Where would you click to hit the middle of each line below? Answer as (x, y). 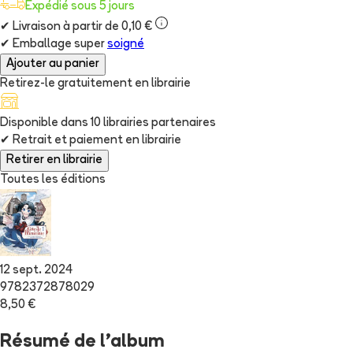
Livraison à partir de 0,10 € (81, 28)
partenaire (180, 124)
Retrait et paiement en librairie (96, 141)
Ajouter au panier (53, 65)
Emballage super (58, 45)
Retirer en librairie (54, 161)
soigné (126, 45)
